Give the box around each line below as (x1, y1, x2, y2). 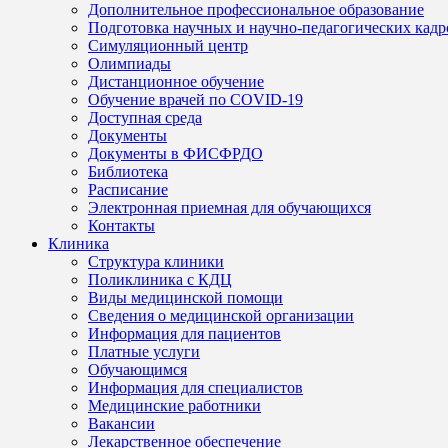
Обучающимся (88, 360, 187, 378)
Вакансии (88, 414, 155, 432)
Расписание (88, 180, 168, 198)
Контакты (88, 216, 155, 234)
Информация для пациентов (88, 324, 281, 342)
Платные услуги (88, 342, 200, 360)
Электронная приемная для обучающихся (88, 198, 371, 216)
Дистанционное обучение (88, 72, 264, 90)
